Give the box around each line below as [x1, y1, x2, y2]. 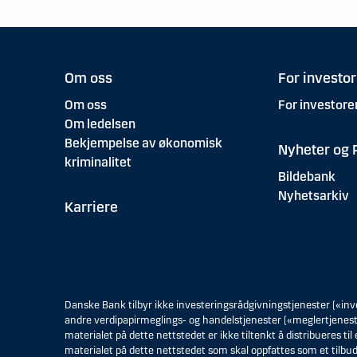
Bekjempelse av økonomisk [64, 135, 222, 151]
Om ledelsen [64, 116, 135, 132]
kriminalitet [64, 155, 131, 171]
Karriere [64, 198, 118, 217]
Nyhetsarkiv [277, 188, 349, 204]
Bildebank [277, 169, 335, 185]
